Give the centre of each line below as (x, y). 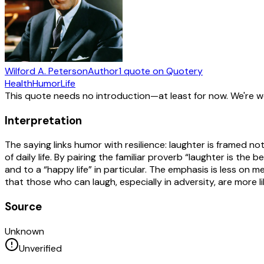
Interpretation (43, 120)
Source (23, 206)
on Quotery (176, 71)
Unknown (24, 231)
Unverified (40, 248)
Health (19, 83)
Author (103, 71)
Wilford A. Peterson (46, 71)
